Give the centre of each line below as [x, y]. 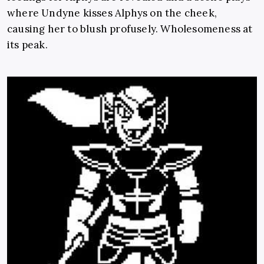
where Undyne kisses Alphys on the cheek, [112, 13]
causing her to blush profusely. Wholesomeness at [130, 29]
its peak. [27, 45]
